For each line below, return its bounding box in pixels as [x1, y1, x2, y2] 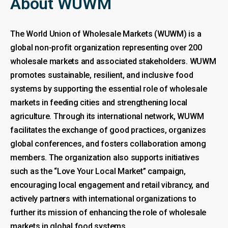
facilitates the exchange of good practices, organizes [10, 125, 206, 135]
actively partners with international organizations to [10, 193, 196, 204]
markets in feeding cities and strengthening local [10, 97, 188, 107]
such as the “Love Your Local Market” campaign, [10, 166, 186, 176]
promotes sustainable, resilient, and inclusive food [10, 70, 193, 80]
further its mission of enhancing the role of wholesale [10, 207, 207, 217]
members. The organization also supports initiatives [10, 152, 199, 162]
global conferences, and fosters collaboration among [10, 138, 206, 149]
